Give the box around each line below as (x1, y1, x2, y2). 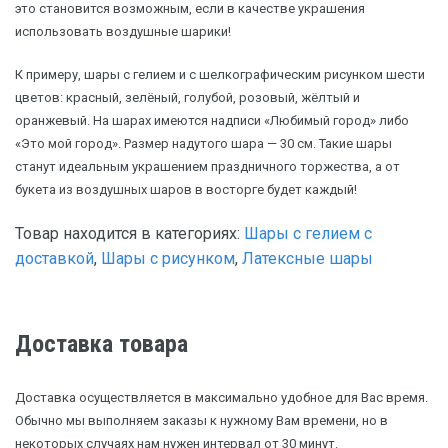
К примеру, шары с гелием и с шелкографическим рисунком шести (15, 67, 425, 83)
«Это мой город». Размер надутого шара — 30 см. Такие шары (15, 136, 392, 152)
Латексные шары (242, 249, 373, 269)
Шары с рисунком (101, 249, 235, 269)
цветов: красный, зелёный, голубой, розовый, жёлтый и (15, 90, 360, 106)
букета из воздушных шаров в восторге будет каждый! (15, 182, 357, 198)
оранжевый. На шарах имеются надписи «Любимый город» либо (15, 113, 409, 129)
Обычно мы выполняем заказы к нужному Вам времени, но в (15, 413, 388, 429)
